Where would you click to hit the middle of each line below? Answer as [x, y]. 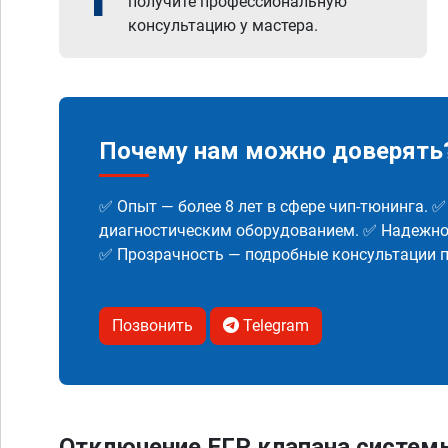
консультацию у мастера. [223, 25]
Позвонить [152, 325]
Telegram [274, 325]
